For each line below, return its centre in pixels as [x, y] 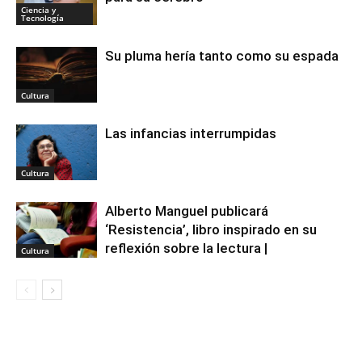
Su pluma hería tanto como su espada [222, 56]
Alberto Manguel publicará [187, 211]
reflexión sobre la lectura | [186, 248]
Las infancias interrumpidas [191, 134]
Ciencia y [38, 10]
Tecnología [42, 18]
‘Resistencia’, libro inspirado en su [211, 230]
